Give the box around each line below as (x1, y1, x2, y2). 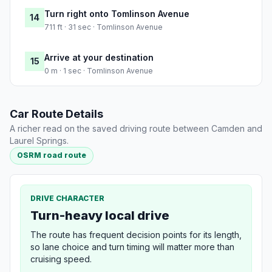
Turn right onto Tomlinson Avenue (44, 8, 189, 19)
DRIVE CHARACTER (30, 193, 104, 203)
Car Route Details (10, 107, 103, 121)
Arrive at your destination (44, 52, 154, 63)
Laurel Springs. (10, 135, 69, 146)
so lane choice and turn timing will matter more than (30, 241, 234, 252)
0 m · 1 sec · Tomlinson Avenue (44, 66, 153, 76)
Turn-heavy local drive (30, 208, 169, 223)
